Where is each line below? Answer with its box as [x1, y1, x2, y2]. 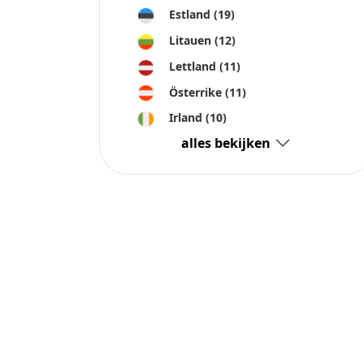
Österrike [169, 84, 225, 100]
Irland [169, 110, 206, 126]
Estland [169, 6, 214, 23]
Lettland [169, 58, 219, 74]
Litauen [169, 32, 214, 48]
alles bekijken [180, 133, 271, 152]
